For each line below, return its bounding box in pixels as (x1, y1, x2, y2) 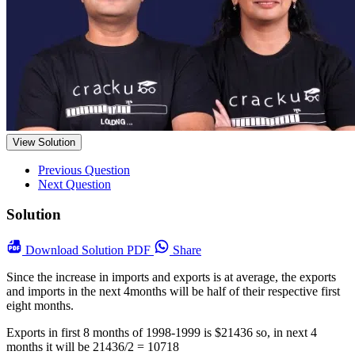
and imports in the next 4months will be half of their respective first (6, 284, 340, 299)
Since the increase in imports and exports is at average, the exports (6, 270, 336, 284)
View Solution (13, 136, 75, 148)
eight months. (6, 299, 74, 313)
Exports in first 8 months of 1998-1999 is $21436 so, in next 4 (6, 326, 317, 340)
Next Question (38, 177, 111, 191)
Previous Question (38, 162, 130, 177)
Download (25, 243, 82, 258)
